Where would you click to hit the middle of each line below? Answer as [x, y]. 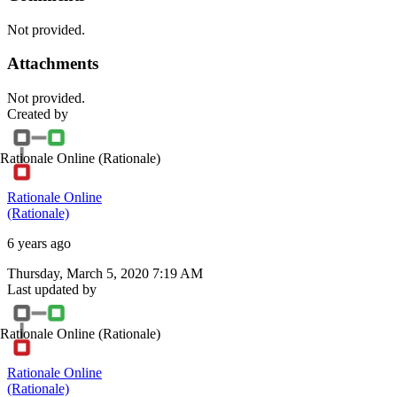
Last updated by [52, 290]
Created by [38, 114]
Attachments [53, 64]
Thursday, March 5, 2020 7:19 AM [105, 274]
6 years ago [39, 244]
